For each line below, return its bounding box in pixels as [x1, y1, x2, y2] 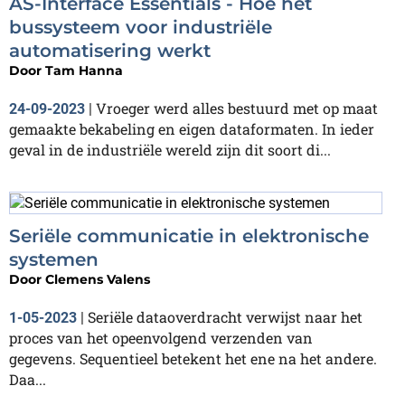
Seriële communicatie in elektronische [9, 224, 369, 247]
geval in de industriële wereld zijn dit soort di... [9, 140, 331, 159]
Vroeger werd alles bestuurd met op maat [96, 99, 378, 118]
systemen [9, 248, 99, 270]
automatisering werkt [9, 40, 211, 61]
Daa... [9, 369, 46, 389]
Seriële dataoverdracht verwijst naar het [88, 306, 363, 326]
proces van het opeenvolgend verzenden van [9, 327, 313, 347]
